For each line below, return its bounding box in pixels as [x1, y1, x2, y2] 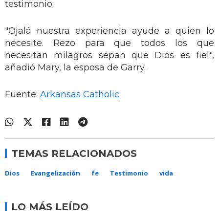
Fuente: [5, 89, 40, 100]
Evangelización [31, 169, 80, 178]
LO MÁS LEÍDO [11, 201, 88, 213]
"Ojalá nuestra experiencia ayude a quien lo [5, 25, 214, 37]
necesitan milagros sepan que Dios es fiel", [5, 50, 214, 61]
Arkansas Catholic [40, 89, 119, 100]
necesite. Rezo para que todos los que [5, 38, 214, 49]
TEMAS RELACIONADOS [11, 148, 137, 160]
